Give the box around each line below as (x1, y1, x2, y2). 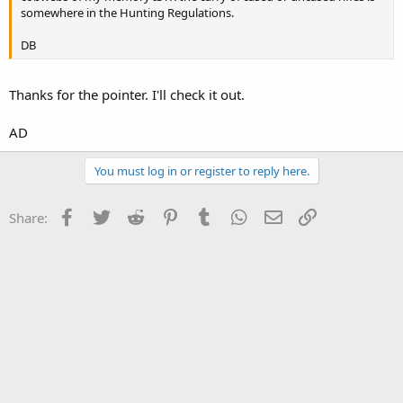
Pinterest (181, 206, 237, 225)
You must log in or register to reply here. (94, 162, 309, 179)
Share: (9, 208, 48, 227)
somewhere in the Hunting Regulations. (21, 4, 234, 21)
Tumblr (215, 206, 260, 225)
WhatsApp (249, 206, 314, 225)
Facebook (77, 206, 138, 225)
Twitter (112, 206, 156, 225)
